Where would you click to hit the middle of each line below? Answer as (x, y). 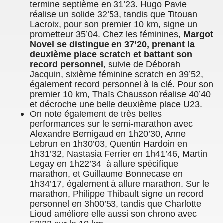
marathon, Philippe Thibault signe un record (116, 193)
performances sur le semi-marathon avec (111, 124)
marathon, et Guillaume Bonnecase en (106, 173)
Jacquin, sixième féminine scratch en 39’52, (116, 74)
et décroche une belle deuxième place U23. (116, 104)
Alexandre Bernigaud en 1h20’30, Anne (108, 134)
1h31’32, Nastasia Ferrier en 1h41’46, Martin (118, 154)
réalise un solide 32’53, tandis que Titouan (113, 14)
